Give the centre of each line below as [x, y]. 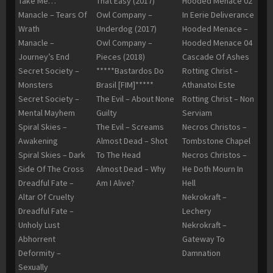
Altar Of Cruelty [46, 197]
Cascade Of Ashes [216, 57]
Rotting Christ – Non [218, 99]
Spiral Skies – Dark [52, 155]
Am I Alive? [115, 183]
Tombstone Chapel [216, 141]
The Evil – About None [135, 99]
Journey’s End [44, 57]
